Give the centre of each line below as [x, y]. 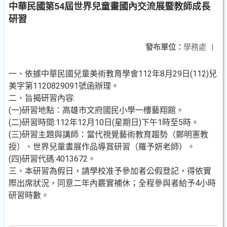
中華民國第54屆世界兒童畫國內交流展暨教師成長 [109, 6]
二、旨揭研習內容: [42, 98]
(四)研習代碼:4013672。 [52, 159]
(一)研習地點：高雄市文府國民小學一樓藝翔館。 [96, 110]
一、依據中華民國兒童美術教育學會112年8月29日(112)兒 [113, 74]
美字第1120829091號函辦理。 [64, 86]
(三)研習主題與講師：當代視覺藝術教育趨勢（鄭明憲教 [108, 135]
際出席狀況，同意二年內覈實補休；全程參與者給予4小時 [112, 183]
